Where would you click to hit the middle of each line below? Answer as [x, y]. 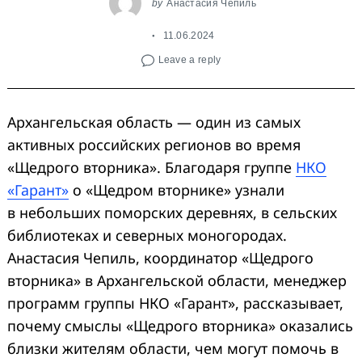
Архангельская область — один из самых [154, 122]
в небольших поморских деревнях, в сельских [172, 212]
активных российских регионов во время [154, 144]
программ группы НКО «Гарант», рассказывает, [175, 303]
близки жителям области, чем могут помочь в [173, 348]
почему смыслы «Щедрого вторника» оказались [180, 325]
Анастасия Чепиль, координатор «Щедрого [160, 257]
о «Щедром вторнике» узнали [177, 189]
